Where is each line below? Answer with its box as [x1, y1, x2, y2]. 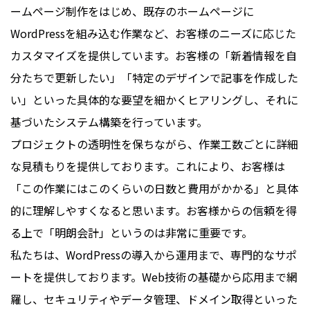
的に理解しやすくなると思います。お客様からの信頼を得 [10, 202, 297, 219]
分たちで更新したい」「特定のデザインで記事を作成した [10, 69, 298, 86]
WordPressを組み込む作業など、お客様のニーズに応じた [10, 25, 296, 42]
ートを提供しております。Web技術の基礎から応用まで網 [10, 268, 298, 286]
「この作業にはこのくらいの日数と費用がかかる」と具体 [10, 180, 298, 197]
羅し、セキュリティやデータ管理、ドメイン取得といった [10, 291, 298, 308]
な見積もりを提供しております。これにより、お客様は [10, 158, 285, 175]
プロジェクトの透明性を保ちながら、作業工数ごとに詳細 [10, 136, 298, 153]
